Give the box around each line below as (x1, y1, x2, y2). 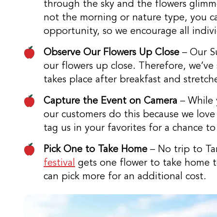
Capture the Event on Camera (44, 93, 177, 108)
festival (44, 155, 75, 170)
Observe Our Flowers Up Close (44, 44, 179, 60)
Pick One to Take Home (44, 141, 147, 156)
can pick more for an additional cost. (44, 168, 206, 184)
